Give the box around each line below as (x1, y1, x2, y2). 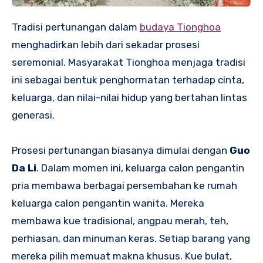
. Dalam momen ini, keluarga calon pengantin (36, 162, 244, 174)
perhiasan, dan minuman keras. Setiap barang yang (12, 232, 250, 245)
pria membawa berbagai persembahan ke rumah (12, 180, 237, 192)
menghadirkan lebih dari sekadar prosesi (12, 39, 200, 51)
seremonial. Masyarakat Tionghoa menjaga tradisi (12, 56, 245, 69)
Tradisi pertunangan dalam (18, 21, 140, 33)
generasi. (12, 109, 55, 122)
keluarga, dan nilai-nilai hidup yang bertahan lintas (12, 92, 247, 104)
